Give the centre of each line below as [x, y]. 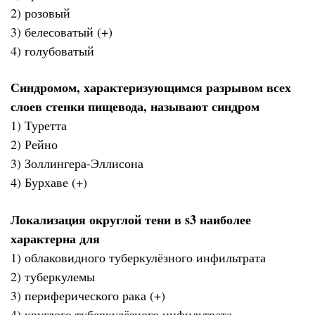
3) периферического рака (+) [88, 295]
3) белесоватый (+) [62, 31]
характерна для [55, 238]
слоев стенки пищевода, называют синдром [135, 107]
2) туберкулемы [53, 276]
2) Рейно [34, 144]
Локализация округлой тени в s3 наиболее [131, 219]
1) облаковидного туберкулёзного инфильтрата [138, 257]
